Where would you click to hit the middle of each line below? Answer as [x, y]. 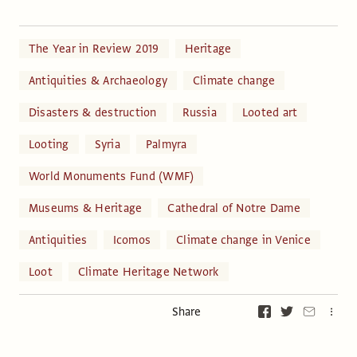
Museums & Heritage [86, 208]
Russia [199, 112]
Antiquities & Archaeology [98, 80]
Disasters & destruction [93, 112]
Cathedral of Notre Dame [234, 208]
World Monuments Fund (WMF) [112, 176]
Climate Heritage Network [148, 271]
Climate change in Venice [243, 239]
